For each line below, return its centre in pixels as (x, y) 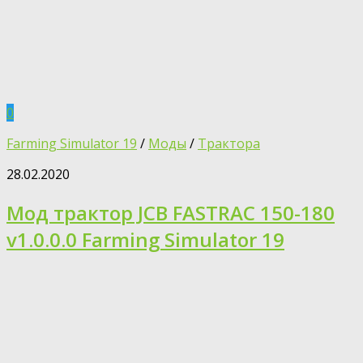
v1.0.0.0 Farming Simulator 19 (145, 240)
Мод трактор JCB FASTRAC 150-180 (171, 213)
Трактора (229, 144)
